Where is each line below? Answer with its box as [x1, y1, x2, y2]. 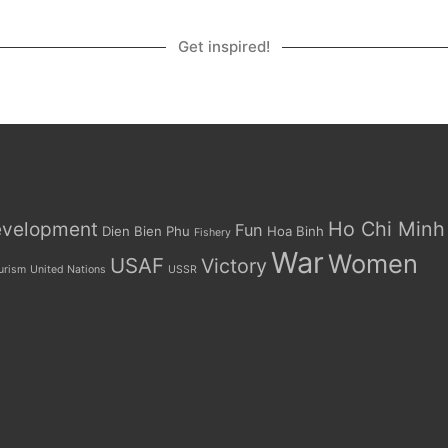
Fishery [194, 226, 231, 239]
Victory [201, 254, 267, 278]
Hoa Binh [267, 223, 324, 239]
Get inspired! [178, 37, 270, 56]
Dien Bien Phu [102, 223, 190, 239]
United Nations [30, 263, 106, 276]
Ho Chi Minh [328, 217, 445, 241]
